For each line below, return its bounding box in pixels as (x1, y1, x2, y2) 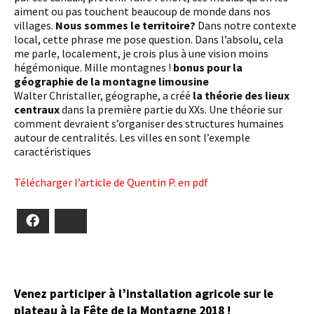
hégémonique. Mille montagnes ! (14, 60, 173, 74)
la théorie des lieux (193, 88, 289, 102)
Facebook (41, 214, 83, 226)
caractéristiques (14, 144, 91, 158)
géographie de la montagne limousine (14, 74, 209, 88)
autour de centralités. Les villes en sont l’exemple (14, 130, 250, 144)
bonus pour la (173, 60, 243, 74)
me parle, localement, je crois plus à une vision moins (14, 46, 268, 60)
